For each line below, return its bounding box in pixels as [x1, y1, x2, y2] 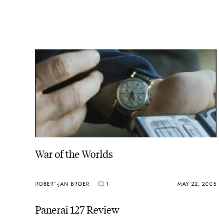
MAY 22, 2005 [177, 179, 217, 188]
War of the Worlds [35, 146, 113, 161]
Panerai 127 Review [35, 202, 119, 217]
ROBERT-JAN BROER [35, 179, 89, 188]
